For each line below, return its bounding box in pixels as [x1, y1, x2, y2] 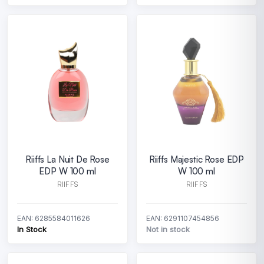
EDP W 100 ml [39, 166, 96, 177]
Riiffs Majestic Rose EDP [148, 154, 245, 165]
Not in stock [146, 225, 190, 234]
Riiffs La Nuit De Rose [25, 154, 110, 165]
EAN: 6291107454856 [146, 214, 219, 223]
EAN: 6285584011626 [17, 214, 90, 223]
